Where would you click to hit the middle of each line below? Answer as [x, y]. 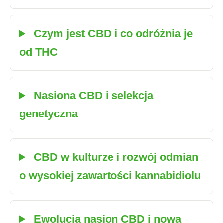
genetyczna [49, 114]
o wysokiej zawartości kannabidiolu [110, 175]
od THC [39, 52]
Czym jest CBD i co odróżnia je [112, 34]
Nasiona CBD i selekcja [92, 95]
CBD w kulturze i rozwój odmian [115, 157]
